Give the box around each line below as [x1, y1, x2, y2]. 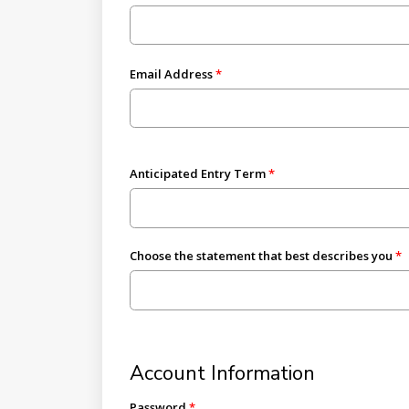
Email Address [129, 65, 213, 82]
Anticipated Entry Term [129, 164, 266, 182]
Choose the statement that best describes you [129, 247, 393, 264]
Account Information [129, 360, 315, 388]
